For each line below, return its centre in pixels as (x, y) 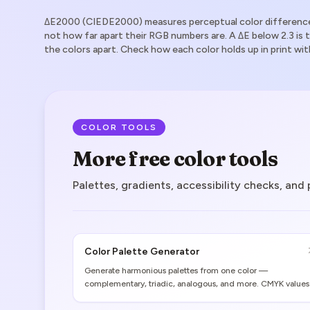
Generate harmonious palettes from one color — (176, 271)
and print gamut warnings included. (153, 297)
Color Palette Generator (142, 252)
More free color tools (175, 159)
